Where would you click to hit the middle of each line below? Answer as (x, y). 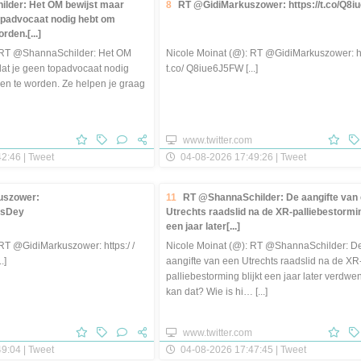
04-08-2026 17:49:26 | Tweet (242, 156)
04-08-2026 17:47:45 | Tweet (242, 349)
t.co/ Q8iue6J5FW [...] (212, 68)
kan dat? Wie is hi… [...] (217, 291)
